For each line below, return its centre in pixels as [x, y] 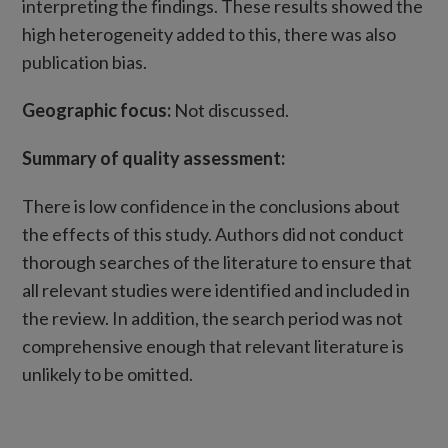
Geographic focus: [98, 110]
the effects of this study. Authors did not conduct [213, 234]
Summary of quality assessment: [154, 158]
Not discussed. [232, 110]
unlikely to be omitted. [108, 374]
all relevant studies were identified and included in [216, 290]
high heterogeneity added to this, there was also [209, 34]
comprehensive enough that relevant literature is [213, 346]
